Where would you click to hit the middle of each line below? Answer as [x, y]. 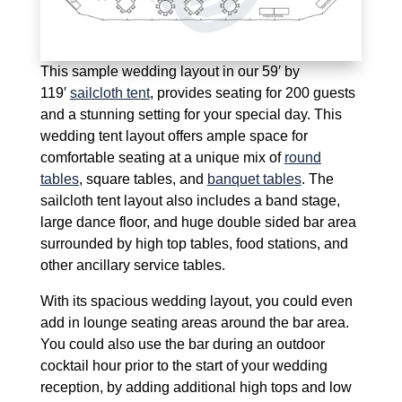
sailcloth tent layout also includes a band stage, [190, 201]
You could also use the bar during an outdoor [182, 345]
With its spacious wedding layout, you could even [196, 301]
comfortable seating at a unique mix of [162, 158]
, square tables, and [143, 179]
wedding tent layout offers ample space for [174, 136]
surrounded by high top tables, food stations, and [194, 244]
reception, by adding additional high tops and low [196, 388]
